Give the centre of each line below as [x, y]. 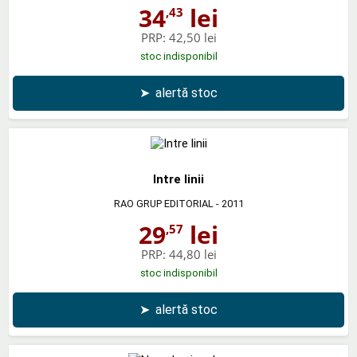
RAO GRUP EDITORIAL [163, 203]
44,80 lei [192, 254]
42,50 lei [192, 37]
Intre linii [178, 179]
